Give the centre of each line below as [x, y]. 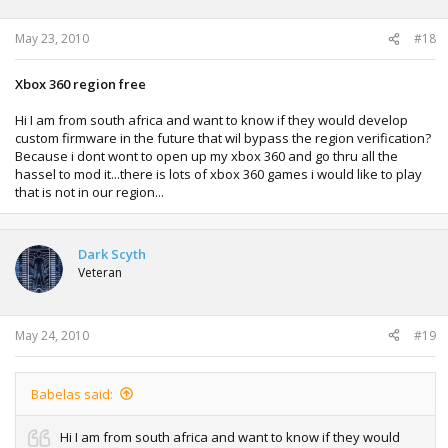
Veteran [100, 273]
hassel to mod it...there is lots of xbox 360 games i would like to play [218, 174]
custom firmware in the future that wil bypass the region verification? [223, 138]
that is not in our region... [89, 192]
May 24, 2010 [52, 335]
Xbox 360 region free [80, 84]
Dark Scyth [112, 254]
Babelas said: [72, 393]
